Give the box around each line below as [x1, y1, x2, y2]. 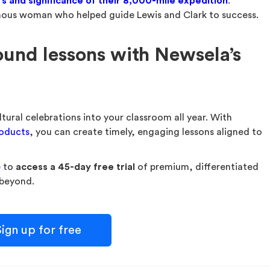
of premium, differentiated [135, 162, 259, 172]
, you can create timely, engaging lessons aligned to [30, 127, 263, 137]
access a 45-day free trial [16, 162, 136, 172]
